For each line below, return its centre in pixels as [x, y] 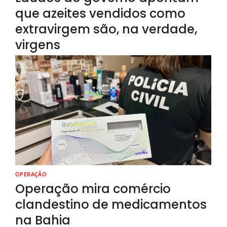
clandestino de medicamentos [111, 204]
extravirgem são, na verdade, [106, 29]
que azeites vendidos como [100, 14]
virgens [38, 45]
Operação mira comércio [93, 188]
